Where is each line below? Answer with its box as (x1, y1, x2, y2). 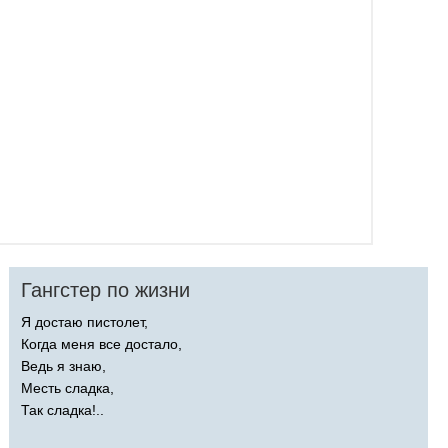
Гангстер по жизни (21, 278, 190, 301)
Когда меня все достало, (21, 335, 182, 352)
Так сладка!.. (21, 401, 104, 418)
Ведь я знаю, (21, 357, 106, 374)
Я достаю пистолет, (21, 313, 148, 330)
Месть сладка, (21, 379, 114, 396)
